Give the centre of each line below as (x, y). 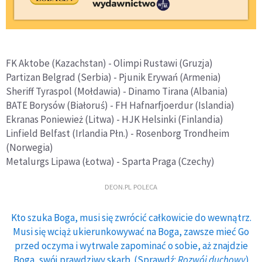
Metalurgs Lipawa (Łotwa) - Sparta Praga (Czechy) (110, 161)
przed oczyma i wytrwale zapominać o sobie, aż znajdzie (131, 246)
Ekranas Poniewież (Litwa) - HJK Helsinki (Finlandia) (115, 119)
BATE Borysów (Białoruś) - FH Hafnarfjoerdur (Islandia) (120, 105)
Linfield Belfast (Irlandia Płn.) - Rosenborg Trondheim (118, 133)
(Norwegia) (30, 147)
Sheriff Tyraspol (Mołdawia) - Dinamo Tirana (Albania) (117, 91)
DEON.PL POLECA (131, 186)
